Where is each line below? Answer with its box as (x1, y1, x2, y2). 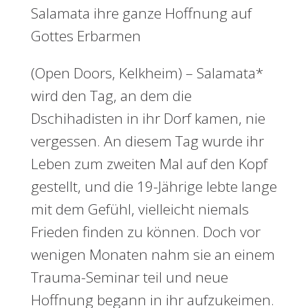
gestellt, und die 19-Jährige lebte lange (31, 177, 277, 196)
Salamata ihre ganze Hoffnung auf (31, 3, 252, 23)
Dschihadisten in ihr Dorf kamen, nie (31, 109, 265, 128)
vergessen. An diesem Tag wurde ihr (31, 131, 264, 151)
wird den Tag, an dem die (31, 86, 192, 105)
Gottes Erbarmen (31, 26, 141, 45)
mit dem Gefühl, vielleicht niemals (31, 199, 249, 219)
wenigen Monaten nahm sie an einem (31, 245, 275, 264)
